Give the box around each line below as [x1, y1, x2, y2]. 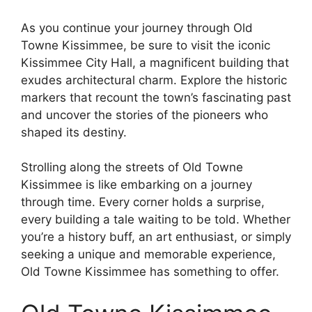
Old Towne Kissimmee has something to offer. [21, 265, 279, 279]
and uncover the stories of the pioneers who [21, 107, 268, 122]
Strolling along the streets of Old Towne [21, 160, 243, 175]
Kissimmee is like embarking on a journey [21, 178, 252, 192]
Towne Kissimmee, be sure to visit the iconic [21, 38, 270, 52]
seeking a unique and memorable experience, [21, 247, 276, 262]
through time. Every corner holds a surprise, [21, 195, 265, 210]
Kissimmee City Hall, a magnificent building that [21, 55, 289, 70]
